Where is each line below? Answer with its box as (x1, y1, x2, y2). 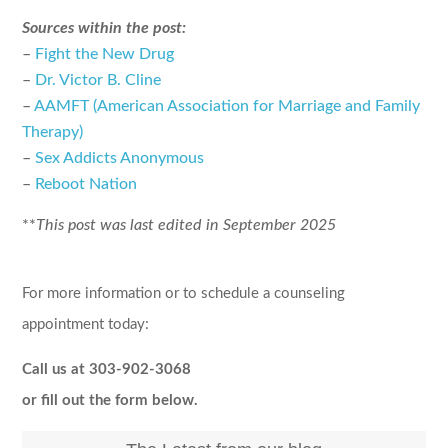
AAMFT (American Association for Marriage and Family (34, 98, 421, 115)
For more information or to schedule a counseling (22, 286, 346, 302)
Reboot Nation (35, 176, 138, 193)
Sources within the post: (22, 20, 187, 37)
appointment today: (22, 317, 150, 333)
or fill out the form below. (22, 393, 199, 409)
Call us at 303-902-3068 (22, 362, 192, 378)
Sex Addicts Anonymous (35, 150, 205, 167)
